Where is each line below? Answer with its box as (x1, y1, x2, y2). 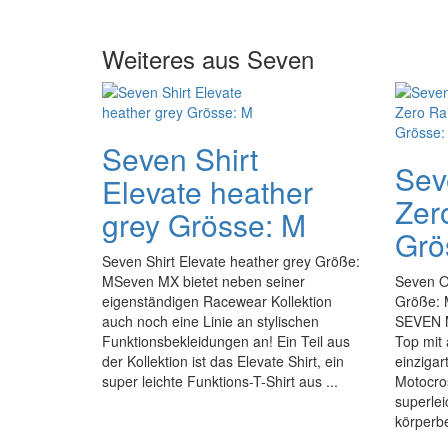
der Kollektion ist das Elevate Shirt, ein (102, 351, 344, 371)
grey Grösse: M (102, 203, 306, 246)
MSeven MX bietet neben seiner (102, 271, 305, 291)
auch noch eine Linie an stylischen (102, 311, 319, 331)
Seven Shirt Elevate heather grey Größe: (102, 251, 360, 271)
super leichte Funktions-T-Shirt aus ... (102, 371, 338, 391)
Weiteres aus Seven (102, 41, 314, 76)
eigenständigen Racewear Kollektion (102, 291, 332, 311)
